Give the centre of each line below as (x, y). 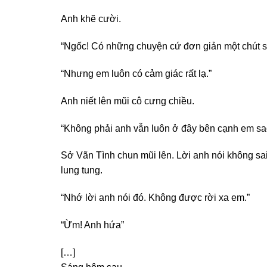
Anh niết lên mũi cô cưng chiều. (128, 101)
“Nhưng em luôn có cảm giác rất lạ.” (136, 74)
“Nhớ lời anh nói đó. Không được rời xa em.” (155, 198)
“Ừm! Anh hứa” (92, 225)
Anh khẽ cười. (91, 19)
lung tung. (82, 170)
